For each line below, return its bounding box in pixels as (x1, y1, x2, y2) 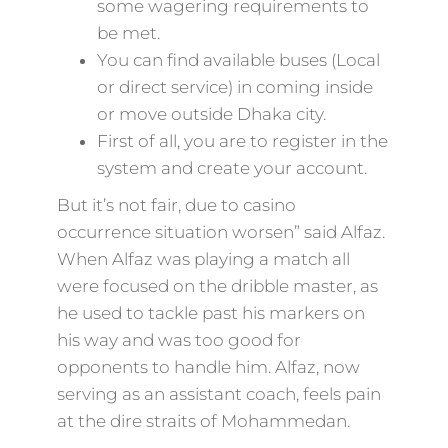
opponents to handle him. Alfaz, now (56, 357, 360, 377)
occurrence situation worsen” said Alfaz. (56, 222, 385, 242)
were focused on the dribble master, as (56, 276, 378, 296)
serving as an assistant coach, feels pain (56, 384, 381, 404)
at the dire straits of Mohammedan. (56, 411, 350, 431)
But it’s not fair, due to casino (56, 195, 296, 215)
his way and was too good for (56, 330, 301, 350)
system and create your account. (96, 158, 367, 178)
